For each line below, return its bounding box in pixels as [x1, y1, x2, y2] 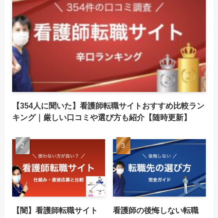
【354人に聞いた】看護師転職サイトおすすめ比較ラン [12, 101, 204, 110]
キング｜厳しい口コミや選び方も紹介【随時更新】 [12, 113, 191, 122]
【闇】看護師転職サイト [12, 205, 98, 215]
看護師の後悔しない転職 [113, 205, 199, 215]
